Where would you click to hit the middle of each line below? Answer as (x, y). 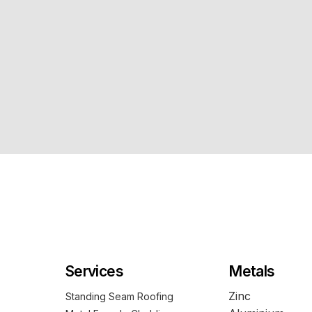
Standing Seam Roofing (119, 296)
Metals (252, 271)
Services (94, 271)
